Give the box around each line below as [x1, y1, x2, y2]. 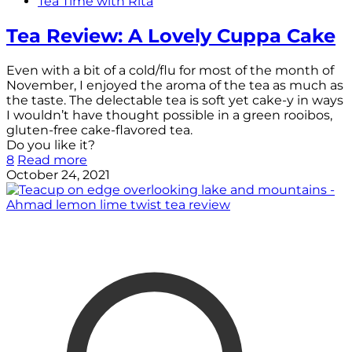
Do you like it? [6, 137, 95, 152]
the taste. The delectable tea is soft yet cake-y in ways [6, 92, 343, 108]
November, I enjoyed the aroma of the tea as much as [6, 77, 343, 93]
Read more [17, 152, 87, 167]
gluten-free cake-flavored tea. [6, 122, 192, 137]
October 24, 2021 [6, 167, 110, 182]
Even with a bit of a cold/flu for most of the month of [6, 62, 334, 78]
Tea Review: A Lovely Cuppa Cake [6, 24, 335, 47]
